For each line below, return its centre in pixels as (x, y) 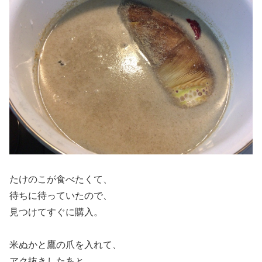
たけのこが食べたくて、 (61, 180)
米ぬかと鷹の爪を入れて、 (65, 245)
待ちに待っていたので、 (61, 196)
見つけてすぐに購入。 (56, 212)
